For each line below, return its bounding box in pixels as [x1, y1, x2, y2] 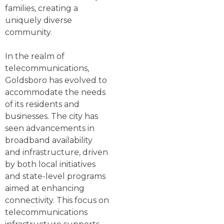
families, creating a [5, 3, 78, 13]
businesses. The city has [5, 111, 98, 121]
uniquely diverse [5, 15, 72, 25]
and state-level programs [5, 171, 105, 181]
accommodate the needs [5, 87, 105, 97]
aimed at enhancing [5, 183, 84, 193]
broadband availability [5, 135, 92, 145]
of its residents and [5, 99, 79, 109]
